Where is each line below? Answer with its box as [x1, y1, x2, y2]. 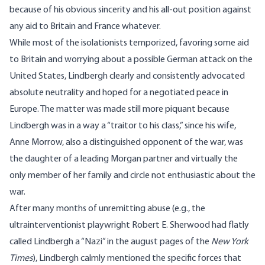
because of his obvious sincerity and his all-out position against [9, 5, 251, 15]
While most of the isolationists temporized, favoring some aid [9, 38, 249, 49]
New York [211, 237, 248, 247]
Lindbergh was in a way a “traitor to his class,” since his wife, [9, 121, 236, 131]
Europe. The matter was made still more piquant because [9, 105, 230, 115]
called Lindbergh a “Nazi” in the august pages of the [9, 237, 211, 247]
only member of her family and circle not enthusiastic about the [9, 171, 256, 181]
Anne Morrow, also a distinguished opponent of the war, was [9, 138, 243, 148]
